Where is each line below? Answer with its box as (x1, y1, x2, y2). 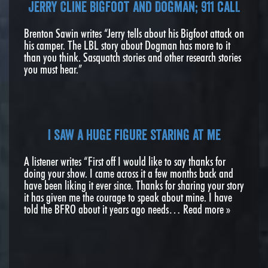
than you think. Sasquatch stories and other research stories (24, 50, 241, 65)
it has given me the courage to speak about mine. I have (24, 190, 232, 205)
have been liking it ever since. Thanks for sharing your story (24, 178, 244, 193)
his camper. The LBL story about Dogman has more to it (24, 38, 230, 53)
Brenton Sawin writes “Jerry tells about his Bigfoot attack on (24, 26, 244, 41)
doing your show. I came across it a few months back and (24, 166, 233, 181)
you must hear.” (24, 62, 83, 77)
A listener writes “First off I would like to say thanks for (24, 154, 226, 169)
